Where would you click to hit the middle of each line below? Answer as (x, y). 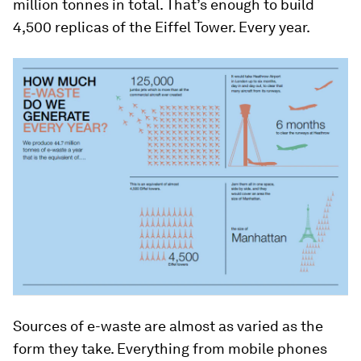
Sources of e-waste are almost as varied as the (168, 326)
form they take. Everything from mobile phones (170, 348)
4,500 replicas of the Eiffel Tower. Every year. (162, 27)
